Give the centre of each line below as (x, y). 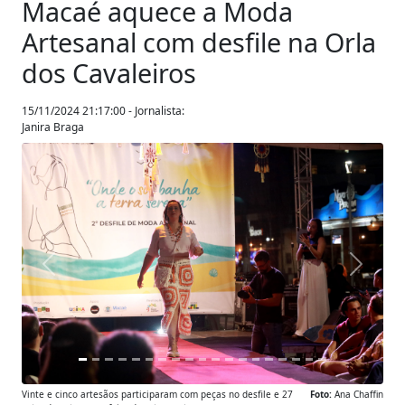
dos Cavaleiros (109, 73)
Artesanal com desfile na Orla (199, 42)
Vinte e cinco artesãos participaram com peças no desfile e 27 (157, 394)
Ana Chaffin (358, 394)
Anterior (76, 273)
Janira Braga (53, 127)
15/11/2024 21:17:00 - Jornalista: (103, 111)
